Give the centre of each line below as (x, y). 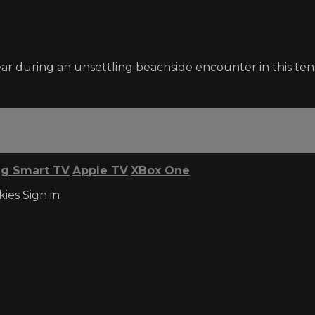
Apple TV (100, 170)
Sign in (41, 195)
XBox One (160, 170)
